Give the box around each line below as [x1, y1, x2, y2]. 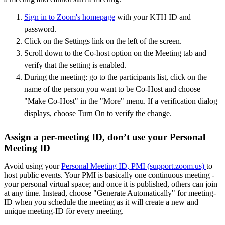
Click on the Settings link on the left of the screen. [24, 36, 182, 45]
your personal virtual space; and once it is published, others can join [4, 179, 217, 188]
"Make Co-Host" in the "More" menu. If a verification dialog [24, 96, 217, 105]
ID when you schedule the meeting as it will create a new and [4, 197, 198, 206]
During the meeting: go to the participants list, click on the [24, 72, 207, 81]
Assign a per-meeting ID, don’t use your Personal [4, 131, 205, 142]
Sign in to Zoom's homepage [24, 12, 115, 21]
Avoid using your [4, 161, 61, 170]
